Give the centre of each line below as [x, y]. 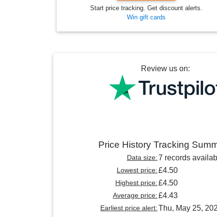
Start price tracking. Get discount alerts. [146, 8]
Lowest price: [137, 170]
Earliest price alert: [129, 208]
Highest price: [136, 183]
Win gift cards [146, 17]
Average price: [135, 195]
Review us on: [165, 69]
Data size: [142, 158]
